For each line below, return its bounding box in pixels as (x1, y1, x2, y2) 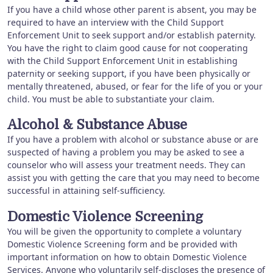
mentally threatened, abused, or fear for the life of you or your (7, 80, 263, 92)
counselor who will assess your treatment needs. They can (7, 159, 246, 171)
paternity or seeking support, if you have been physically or (7, 67, 250, 79)
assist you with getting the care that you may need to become (7, 172, 260, 184)
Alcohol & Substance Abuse (7, 117, 187, 133)
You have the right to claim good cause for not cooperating (7, 41, 248, 54)
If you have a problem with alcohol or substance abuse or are (7, 133, 258, 146)
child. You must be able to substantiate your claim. (7, 93, 214, 105)
